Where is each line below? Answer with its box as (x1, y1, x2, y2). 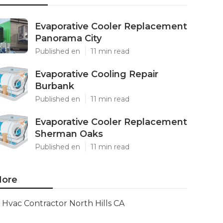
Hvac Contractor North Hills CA (2, 199, 124, 208)
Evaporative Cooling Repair (35, 69, 158, 80)
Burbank (35, 81, 74, 92)
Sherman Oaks (35, 128, 103, 139)
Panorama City (35, 33, 102, 44)
